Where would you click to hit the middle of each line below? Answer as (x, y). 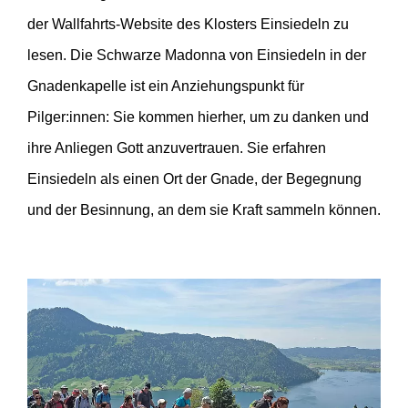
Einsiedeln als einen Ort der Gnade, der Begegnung (194, 179)
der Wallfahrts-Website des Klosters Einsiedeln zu (188, 24)
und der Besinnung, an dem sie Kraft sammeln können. (204, 210)
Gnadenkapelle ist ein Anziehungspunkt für (166, 86)
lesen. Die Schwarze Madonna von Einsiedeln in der (197, 55)
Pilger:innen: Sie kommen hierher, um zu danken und (198, 117)
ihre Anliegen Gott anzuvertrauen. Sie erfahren (177, 148)
